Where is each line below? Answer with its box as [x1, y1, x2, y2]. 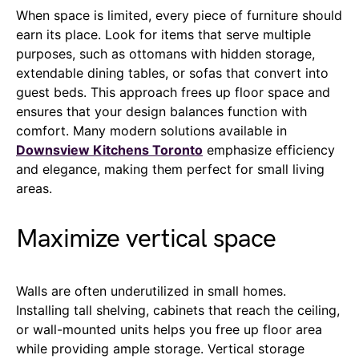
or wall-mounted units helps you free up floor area [16, 321, 322, 337]
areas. [16, 179, 52, 196]
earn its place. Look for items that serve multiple [16, 26, 311, 42]
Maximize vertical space [16, 223, 276, 255]
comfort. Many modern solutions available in [16, 122, 287, 139]
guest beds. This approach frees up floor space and [16, 83, 330, 100]
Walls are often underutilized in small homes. [16, 282, 286, 299]
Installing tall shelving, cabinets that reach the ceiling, [16, 301, 340, 318]
